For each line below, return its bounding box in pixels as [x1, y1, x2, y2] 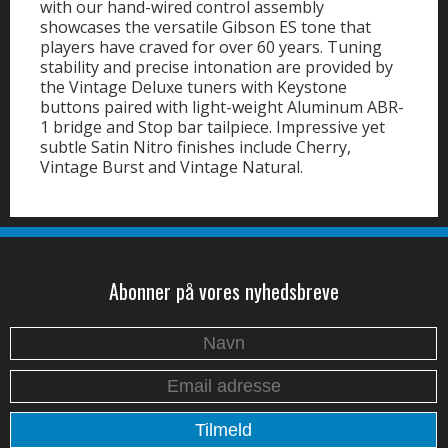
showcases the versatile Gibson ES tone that [40, 16, 371, 39]
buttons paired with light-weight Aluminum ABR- [40, 96, 404, 119]
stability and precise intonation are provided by [40, 56, 393, 79]
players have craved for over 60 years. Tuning [40, 36, 382, 59]
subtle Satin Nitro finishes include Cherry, [40, 136, 351, 159]
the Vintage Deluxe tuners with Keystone [40, 76, 347, 99]
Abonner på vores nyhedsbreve [109, 275, 339, 306]
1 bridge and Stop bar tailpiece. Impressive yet [40, 116, 385, 139]
